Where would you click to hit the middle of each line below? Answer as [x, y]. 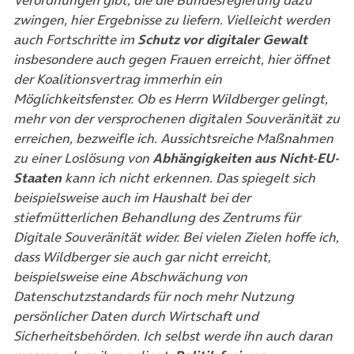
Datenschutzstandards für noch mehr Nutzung [154, 297]
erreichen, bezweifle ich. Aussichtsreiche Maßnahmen [173, 139]
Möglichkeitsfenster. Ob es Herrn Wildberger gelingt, [171, 99]
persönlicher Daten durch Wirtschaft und [136, 316]
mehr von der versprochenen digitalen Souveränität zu [177, 119]
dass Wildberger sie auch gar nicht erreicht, [142, 257]
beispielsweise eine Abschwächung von [130, 277]
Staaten [38, 178]
